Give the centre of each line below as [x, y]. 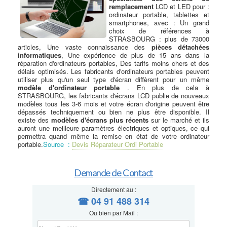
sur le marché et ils [179, 120]
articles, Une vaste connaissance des [85, 47]
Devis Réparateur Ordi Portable [118, 144]
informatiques [40, 55]
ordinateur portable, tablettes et [159, 14]
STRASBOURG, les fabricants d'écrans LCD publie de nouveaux [113, 96]
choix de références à [159, 31]
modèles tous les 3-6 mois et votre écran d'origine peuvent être [113, 104]
